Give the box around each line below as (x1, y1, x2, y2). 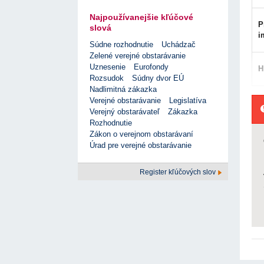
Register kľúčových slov (140, 168, 217, 177)
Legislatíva (169, 96, 206, 105)
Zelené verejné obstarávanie (90, 51, 186, 61)
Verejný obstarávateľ (90, 107, 160, 117)
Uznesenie (90, 62, 126, 72)
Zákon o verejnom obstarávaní (90, 130, 193, 139)
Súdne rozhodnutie (90, 40, 153, 49)
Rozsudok (90, 74, 124, 83)
